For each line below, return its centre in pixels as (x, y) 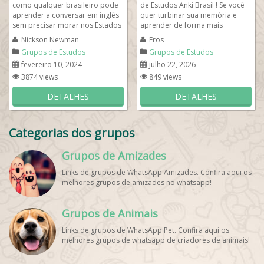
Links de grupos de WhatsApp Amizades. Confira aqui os (157, 172)
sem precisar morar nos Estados (67, 25)
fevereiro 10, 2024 (52, 65)
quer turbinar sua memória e (189, 15)
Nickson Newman (50, 40)
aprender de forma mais (181, 25)
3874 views (39, 77)
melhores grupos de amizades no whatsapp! (137, 182)
